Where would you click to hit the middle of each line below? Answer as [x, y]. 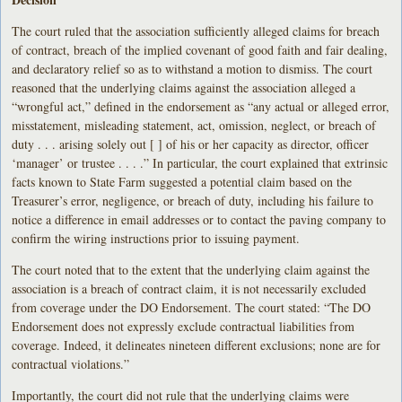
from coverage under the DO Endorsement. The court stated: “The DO [192, 307]
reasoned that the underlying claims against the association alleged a [184, 87]
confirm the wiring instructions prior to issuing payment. [156, 238]
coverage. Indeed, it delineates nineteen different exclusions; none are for [197, 345]
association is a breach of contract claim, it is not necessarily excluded [189, 288]
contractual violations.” [71, 363]
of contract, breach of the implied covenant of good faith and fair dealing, [200, 49]
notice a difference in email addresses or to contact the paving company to [199, 219]
